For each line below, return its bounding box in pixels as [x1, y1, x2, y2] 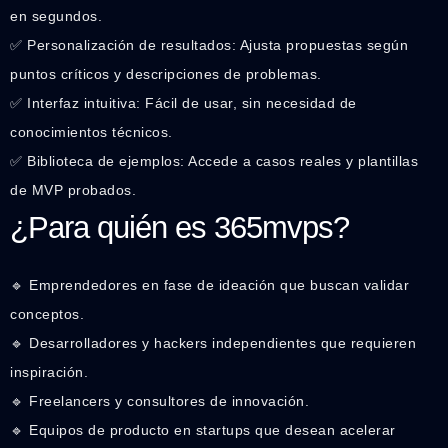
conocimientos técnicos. [10, 124, 173, 141]
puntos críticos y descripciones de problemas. [10, 66, 322, 83]
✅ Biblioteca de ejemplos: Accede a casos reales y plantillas [10, 153, 418, 170]
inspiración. [10, 364, 88, 381]
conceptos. [10, 306, 84, 323]
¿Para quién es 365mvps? [10, 210, 349, 246]
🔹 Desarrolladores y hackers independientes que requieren [10, 335, 416, 352]
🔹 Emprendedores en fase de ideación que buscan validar [10, 277, 409, 294]
